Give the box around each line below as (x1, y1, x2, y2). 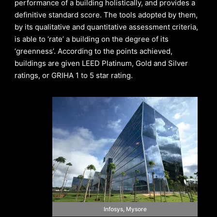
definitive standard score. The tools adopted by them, (15, 10, 198, 19)
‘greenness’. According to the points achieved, (15, 46, 172, 56)
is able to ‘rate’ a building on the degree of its (15, 34, 169, 44)
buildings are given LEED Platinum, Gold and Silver (15, 59, 188, 68)
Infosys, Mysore (103, 205, 147, 213)
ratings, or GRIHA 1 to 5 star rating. (15, 71, 133, 80)
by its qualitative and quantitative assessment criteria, (15, 22, 198, 31)
